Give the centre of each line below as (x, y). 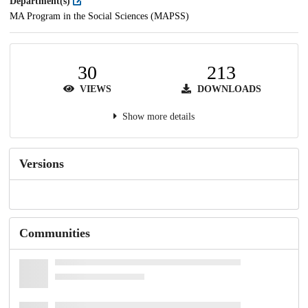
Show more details (158, 116)
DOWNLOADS (228, 89)
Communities (55, 233)
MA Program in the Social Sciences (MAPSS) (99, 16)
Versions (42, 163)
